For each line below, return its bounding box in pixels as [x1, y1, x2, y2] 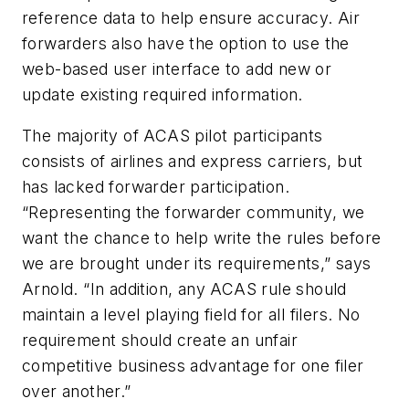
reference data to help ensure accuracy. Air [22, 7, 361, 27]
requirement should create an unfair [22, 330, 298, 351]
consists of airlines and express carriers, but [22, 152, 363, 172]
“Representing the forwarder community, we [22, 203, 365, 223]
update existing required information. [22, 84, 303, 104]
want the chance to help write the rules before [22, 228, 382, 248]
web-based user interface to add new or [22, 58, 332, 79]
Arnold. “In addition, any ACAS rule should [22, 279, 347, 299]
